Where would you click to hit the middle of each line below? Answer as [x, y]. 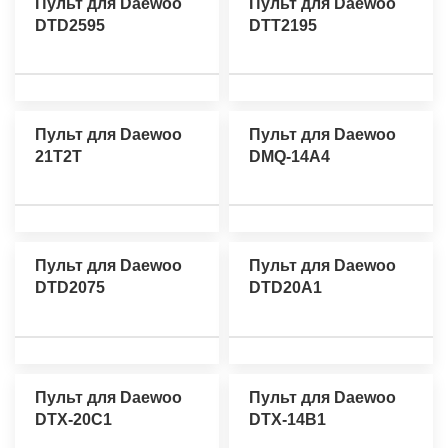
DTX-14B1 [287, 419]
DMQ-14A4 [289, 157]
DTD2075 [70, 288]
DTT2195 [283, 25]
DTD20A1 [285, 288]
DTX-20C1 [73, 419]
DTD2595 [70, 25]
